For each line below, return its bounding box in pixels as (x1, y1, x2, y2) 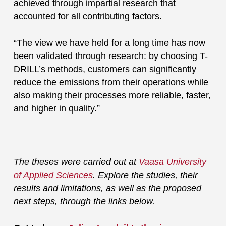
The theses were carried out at (13, 157, 139, 167)
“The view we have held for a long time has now (13, 38, 205, 48)
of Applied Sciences (13, 170, 93, 181)
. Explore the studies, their (92, 170, 198, 181)
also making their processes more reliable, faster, (13, 90, 211, 101)
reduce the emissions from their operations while (13, 77, 208, 88)
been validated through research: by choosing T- (13, 51, 208, 62)
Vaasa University (138, 157, 206, 167)
